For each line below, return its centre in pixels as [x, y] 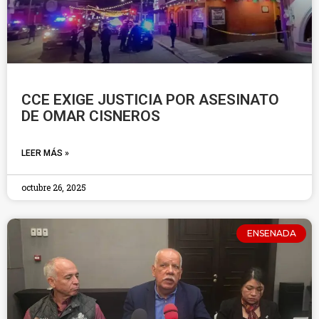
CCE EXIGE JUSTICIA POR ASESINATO [150, 100]
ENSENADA [271, 234]
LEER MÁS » [45, 153]
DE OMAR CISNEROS [91, 116]
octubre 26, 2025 [54, 187]
